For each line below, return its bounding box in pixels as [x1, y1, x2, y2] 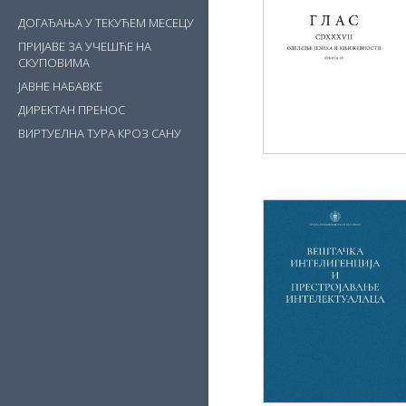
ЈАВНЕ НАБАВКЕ [18, 78, 102, 94]
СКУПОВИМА [18, 54, 90, 71]
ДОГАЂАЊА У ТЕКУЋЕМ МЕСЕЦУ [18, 14, 194, 31]
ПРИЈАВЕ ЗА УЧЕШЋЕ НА [18, 38, 151, 54]
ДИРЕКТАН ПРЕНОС [18, 101, 125, 118]
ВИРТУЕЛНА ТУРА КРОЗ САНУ [18, 125, 181, 141]
